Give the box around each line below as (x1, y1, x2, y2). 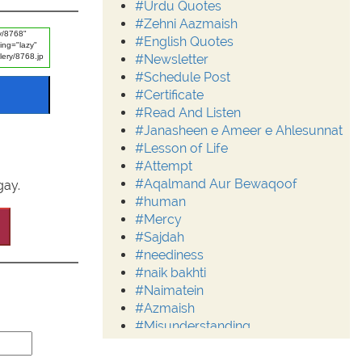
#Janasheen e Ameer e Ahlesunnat (135, 123, 343, 138)
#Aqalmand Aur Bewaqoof (135, 176, 297, 192)
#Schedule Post (135, 69, 230, 85)
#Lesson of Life (135, 141, 228, 156)
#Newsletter (135, 52, 208, 67)
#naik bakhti (135, 265, 206, 280)
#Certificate (135, 87, 204, 103)
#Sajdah (135, 229, 184, 245)
